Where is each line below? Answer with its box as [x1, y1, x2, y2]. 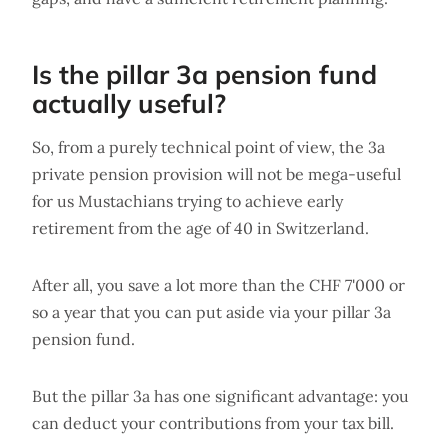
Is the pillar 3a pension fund [32, 57, 377, 91]
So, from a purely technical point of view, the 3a [32, 136, 385, 157]
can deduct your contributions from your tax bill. [32, 412, 394, 433]
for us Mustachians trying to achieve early [32, 190, 343, 211]
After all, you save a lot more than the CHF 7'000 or [32, 274, 405, 295]
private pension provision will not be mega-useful [32, 163, 401, 184]
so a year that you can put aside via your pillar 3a [32, 301, 391, 322]
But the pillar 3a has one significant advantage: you [32, 385, 409, 406]
